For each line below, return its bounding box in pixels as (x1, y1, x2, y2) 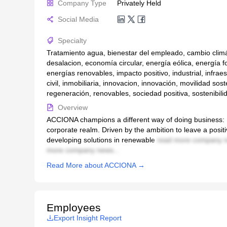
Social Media (58, 15, 99, 24)
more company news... (47, 146, 120, 155)
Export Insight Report (54, 214, 122, 222)
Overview (58, 103, 88, 112)
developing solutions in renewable (47, 136, 155, 144)
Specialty (58, 36, 87, 45)
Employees (47, 202, 101, 214)
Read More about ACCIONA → (47, 161, 145, 170)
